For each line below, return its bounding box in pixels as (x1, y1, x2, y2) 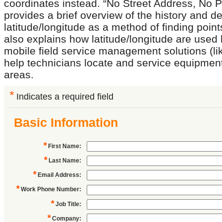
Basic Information (14, 115, 118, 129)
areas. (4, 69, 34, 80)
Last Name (49, 157, 79, 165)
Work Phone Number (21, 186, 79, 193)
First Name (48, 143, 79, 150)
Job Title (55, 200, 79, 208)
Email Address (38, 171, 79, 179)
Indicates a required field (16, 92, 113, 102)
